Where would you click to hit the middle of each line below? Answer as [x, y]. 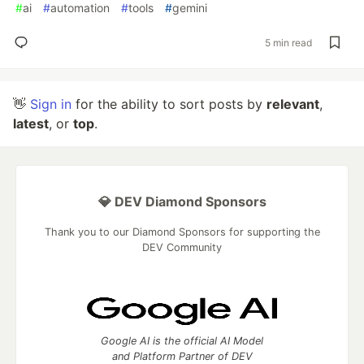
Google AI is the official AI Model [182, 341]
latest [31, 123]
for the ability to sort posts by [169, 104]
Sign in [51, 104]
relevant [293, 104]
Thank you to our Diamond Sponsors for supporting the [182, 232]
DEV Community [182, 247]
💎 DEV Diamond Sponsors [182, 201]
